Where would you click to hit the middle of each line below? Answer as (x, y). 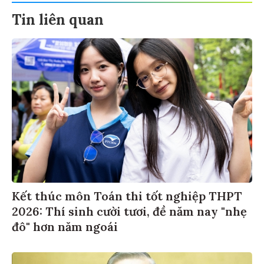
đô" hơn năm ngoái (65, 225)
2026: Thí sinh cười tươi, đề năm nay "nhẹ (129, 209)
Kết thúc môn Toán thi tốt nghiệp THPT (127, 194)
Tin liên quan (58, 18)
